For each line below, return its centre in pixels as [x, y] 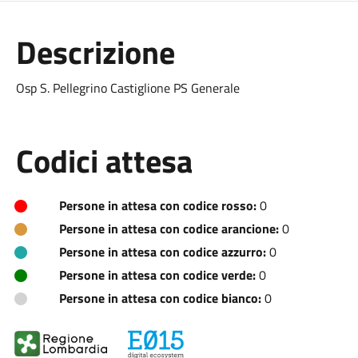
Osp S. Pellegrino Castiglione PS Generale [127, 88]
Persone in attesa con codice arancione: [169, 229]
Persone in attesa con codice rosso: [157, 205]
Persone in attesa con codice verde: [157, 275]
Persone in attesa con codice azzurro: [162, 252]
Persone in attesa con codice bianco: [160, 298]
